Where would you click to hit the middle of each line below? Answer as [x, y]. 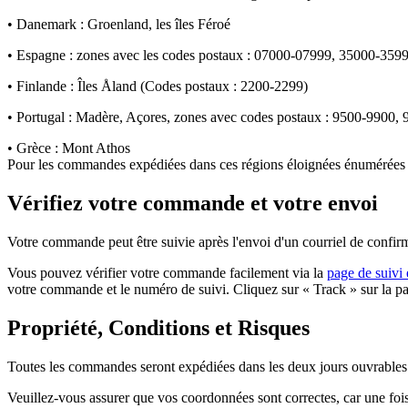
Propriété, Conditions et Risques [158, 328]
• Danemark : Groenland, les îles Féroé [119, 25]
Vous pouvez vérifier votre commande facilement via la [167, 273]
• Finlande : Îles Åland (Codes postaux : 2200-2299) [158, 87]
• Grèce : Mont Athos [69, 148]
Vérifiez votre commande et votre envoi [193, 204]
